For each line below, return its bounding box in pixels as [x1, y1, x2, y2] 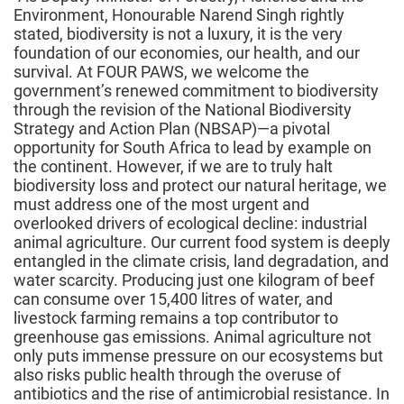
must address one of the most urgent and [14, 194, 309, 214]
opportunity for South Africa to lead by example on [14, 137, 372, 157]
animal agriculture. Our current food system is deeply [14, 232, 390, 252]
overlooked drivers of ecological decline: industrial [14, 213, 367, 233]
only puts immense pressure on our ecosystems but [14, 345, 383, 365]
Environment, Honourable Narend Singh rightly [14, 5, 344, 24]
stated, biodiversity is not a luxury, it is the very [14, 23, 343, 43]
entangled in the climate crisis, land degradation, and [14, 251, 389, 271]
